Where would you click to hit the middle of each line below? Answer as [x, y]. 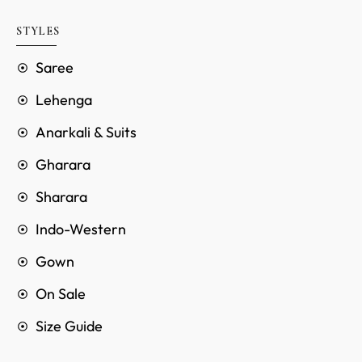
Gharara [63, 165]
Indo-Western [81, 229]
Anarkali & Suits [86, 133]
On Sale [61, 294]
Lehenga [64, 100]
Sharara [61, 197]
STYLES [38, 32]
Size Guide [69, 326]
